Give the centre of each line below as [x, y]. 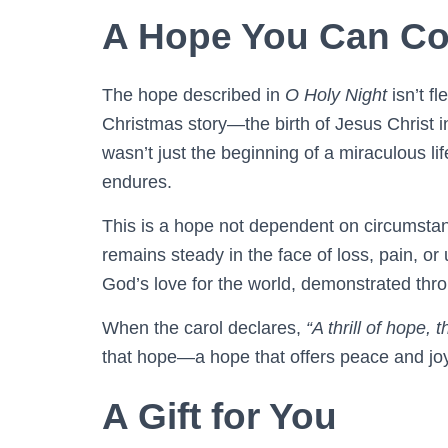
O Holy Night [336, 94]
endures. [137, 181]
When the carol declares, [204, 327]
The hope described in [193, 94]
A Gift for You [219, 416]
